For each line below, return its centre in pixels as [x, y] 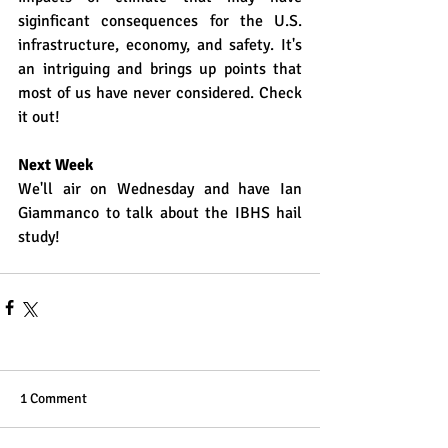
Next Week [55, 165]
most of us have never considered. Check [160, 93]
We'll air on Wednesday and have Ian [160, 189]
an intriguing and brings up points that [160, 69]
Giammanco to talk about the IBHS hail [160, 213]
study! [39, 237]
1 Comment [53, 398]
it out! [39, 117]
